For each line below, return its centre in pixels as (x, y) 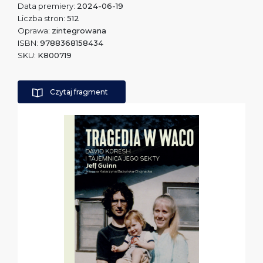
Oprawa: (35, 31)
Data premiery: (47, 6)
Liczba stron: (42, 18)
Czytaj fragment (79, 92)
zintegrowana (79, 31)
